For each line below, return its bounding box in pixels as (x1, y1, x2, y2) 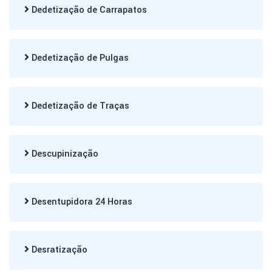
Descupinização (29, 148, 98, 160)
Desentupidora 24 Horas (29, 195, 132, 208)
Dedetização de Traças (29, 100, 129, 112)
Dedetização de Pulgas (29, 52, 129, 64)
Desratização (29, 243, 87, 256)
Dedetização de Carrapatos (29, 4, 147, 16)
